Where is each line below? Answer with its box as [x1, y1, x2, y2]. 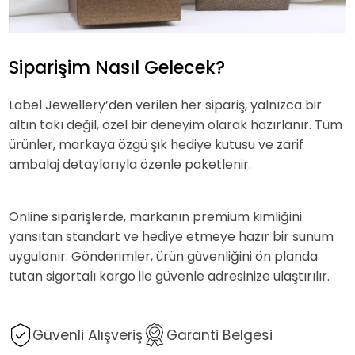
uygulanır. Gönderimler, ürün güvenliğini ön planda [9, 247, 319, 266]
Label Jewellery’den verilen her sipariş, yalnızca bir [9, 96, 323, 115]
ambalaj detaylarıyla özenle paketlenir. [9, 155, 252, 174]
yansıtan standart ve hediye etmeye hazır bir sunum [9, 227, 334, 246]
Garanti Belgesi [166, 326, 273, 345]
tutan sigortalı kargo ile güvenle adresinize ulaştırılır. [9, 267, 330, 286]
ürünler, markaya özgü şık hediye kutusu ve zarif [9, 136, 304, 155]
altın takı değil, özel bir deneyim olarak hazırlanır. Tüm [9, 116, 343, 135]
